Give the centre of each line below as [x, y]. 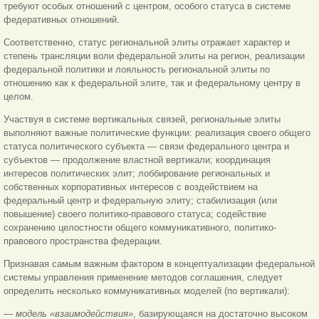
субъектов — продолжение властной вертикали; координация [137, 159]
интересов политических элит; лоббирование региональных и [137, 173]
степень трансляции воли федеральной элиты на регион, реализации [154, 56]
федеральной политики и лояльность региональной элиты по [137, 69]
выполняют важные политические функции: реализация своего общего [157, 132]
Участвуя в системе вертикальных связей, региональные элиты [142, 119]
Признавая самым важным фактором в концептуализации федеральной [159, 263]
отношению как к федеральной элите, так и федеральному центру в [152, 83]
